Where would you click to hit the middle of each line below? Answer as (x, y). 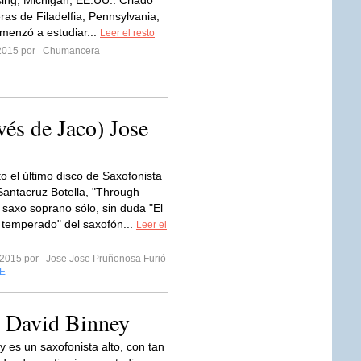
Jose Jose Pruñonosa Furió (105, 259)
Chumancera (70, 51)
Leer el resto (127, 33)
